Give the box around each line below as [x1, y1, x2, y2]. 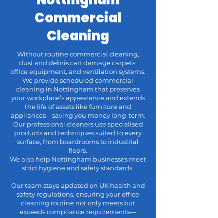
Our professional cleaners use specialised [13, 120, 143, 128]
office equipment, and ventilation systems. [10, 68, 145, 75]
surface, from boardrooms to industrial [17, 138, 139, 145]
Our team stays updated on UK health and [11, 182, 145, 189]
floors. [69, 146, 87, 154]
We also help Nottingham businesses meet [10, 155, 146, 163]
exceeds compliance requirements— [19, 208, 136, 216]
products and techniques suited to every [14, 129, 142, 137]
